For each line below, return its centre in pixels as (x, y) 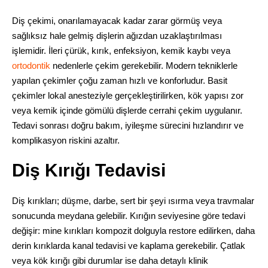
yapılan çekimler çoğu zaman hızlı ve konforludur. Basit (119, 80)
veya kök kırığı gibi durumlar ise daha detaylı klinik (110, 260)
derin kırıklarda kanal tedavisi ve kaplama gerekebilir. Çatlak (128, 245)
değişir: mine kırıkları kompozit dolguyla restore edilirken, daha (133, 230)
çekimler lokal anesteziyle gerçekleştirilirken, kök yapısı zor (127, 95)
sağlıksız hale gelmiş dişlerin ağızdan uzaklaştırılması (117, 35)
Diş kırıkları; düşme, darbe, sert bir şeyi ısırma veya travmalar (133, 200)
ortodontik (31, 65)
